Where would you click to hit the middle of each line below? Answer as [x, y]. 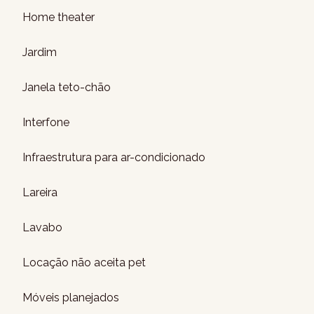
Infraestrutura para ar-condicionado [114, 157]
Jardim [40, 52]
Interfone [46, 122]
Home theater [59, 17]
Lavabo [42, 227]
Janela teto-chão [67, 87]
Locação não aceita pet [84, 262]
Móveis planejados [71, 298]
